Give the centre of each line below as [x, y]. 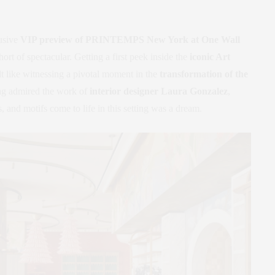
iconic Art [210, 56]
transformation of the [204, 74]
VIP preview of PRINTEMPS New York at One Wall [130, 39]
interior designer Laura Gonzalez [159, 91]
